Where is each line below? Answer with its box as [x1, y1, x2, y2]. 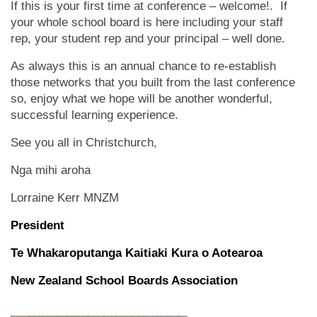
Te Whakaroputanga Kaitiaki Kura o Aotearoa [11, 246, 263, 260]
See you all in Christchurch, [11, 136, 157, 149]
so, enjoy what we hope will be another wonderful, [11, 92, 272, 105]
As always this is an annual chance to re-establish [11, 59, 276, 73]
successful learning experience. [11, 108, 182, 122]
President [11, 219, 64, 232]
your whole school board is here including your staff [11, 16, 283, 29]
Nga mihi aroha [11, 163, 91, 177]
